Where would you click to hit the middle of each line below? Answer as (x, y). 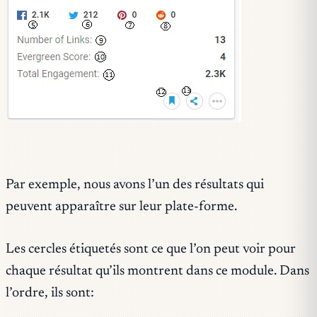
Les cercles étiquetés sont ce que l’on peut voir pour (151, 250)
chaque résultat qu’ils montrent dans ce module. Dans (157, 272)
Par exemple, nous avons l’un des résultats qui (135, 185)
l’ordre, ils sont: (50, 294)
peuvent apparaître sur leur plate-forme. (121, 207)
